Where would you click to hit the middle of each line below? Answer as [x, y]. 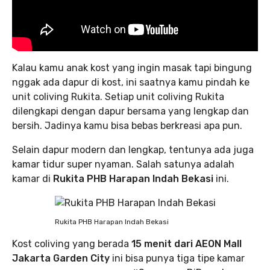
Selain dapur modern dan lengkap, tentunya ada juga [133, 150]
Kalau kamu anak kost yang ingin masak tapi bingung [132, 68]
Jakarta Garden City [61, 258]
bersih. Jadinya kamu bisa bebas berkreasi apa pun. [127, 126]
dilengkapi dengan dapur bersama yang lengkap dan [130, 111]
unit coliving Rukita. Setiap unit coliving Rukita [118, 97]
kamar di [33, 179]
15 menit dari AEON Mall [187, 244]
